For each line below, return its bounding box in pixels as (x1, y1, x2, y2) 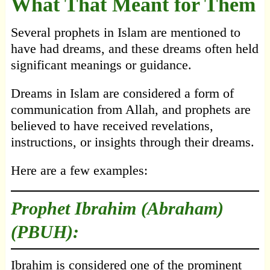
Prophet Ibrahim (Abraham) (10, 198, 224, 219)
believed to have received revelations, (10, 118, 213, 134)
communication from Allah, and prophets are (10, 102, 251, 118)
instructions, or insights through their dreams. (10, 134, 254, 150)
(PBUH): (10, 222, 79, 242)
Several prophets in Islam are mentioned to (10, 25, 240, 40)
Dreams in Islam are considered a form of (10, 86, 234, 101)
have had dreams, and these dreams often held (10, 41, 259, 57)
